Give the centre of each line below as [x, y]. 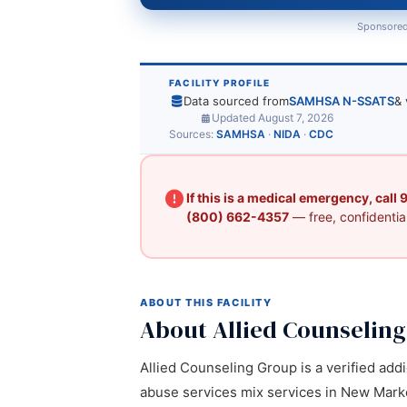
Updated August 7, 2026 [273, 118]
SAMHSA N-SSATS [342, 101]
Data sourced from [237, 101]
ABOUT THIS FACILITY [206, 303]
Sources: [193, 134]
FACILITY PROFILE [220, 83]
